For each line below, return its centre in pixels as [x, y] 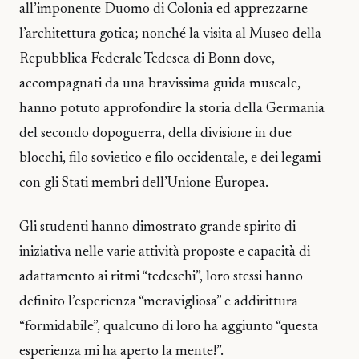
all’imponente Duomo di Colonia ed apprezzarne [163, 10]
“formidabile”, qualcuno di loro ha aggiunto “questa [169, 327]
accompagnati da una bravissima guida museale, [160, 85]
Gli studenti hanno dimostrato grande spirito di [157, 227]
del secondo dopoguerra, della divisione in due [155, 134]
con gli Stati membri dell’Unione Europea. [144, 184]
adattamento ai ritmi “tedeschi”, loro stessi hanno [161, 277]
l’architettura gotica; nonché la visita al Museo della [170, 35]
